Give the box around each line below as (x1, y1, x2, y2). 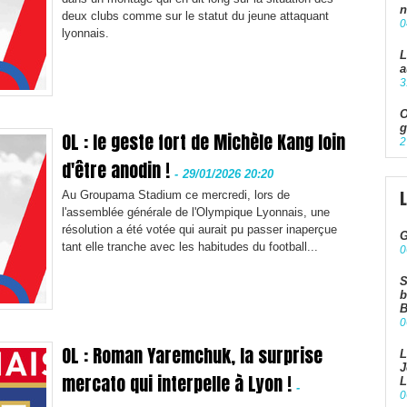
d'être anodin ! (62, 156, 170, 185)
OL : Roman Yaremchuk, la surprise (62, 342, 323, 371)
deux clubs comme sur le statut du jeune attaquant (62, 9, 329, 24)
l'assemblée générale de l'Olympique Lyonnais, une (62, 205, 330, 220)
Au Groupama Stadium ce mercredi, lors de (62, 188, 290, 203)
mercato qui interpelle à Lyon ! (62, 370, 292, 399)
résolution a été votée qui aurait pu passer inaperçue (62, 223, 337, 237)
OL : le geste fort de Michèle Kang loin (62, 128, 345, 157)
